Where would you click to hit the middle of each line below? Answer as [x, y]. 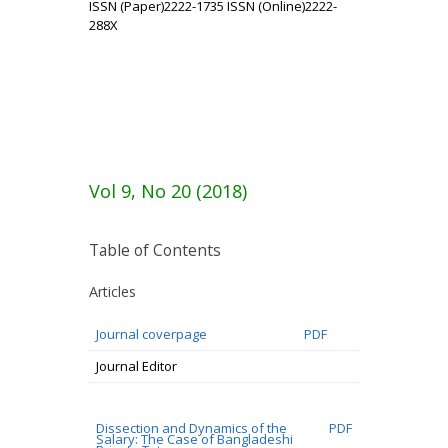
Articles [112, 291]
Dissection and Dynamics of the [191, 428]
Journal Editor [136, 366]
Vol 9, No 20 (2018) [168, 191]
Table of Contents [155, 250]
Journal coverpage [151, 334]
